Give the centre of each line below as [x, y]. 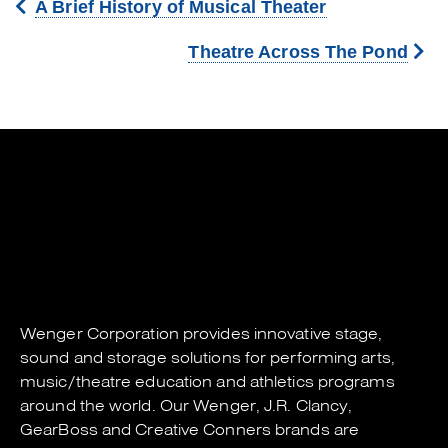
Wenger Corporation [99, 334]
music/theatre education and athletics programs [207, 382]
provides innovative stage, [280, 334]
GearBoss [59, 430]
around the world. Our [107, 406]
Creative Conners [203, 430]
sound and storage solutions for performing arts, [207, 358]
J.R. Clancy [306, 406]
